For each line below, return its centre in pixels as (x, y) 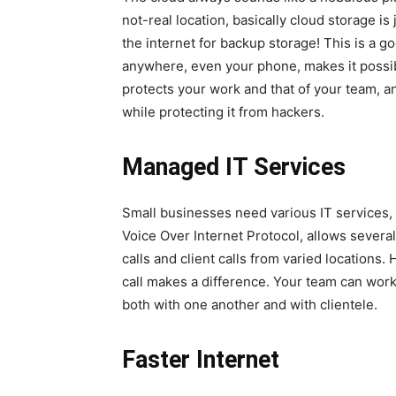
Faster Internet (201, 360)
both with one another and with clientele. (250, 305)
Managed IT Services (234, 167)
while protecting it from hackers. (223, 112)
